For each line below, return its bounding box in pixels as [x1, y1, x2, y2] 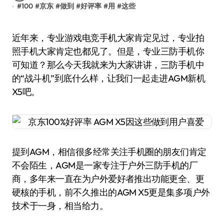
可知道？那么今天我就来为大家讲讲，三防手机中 [12, 59, 204, 70]
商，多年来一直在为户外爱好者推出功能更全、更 [12, 173, 204, 184]
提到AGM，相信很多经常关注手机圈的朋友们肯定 [12, 146, 206, 157]
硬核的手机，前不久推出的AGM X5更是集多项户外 [12, 186, 210, 198]
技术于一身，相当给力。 [12, 200, 108, 211]
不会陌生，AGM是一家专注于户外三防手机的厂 [12, 159, 198, 171]
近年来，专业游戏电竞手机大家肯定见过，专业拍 [12, 32, 21, 43]
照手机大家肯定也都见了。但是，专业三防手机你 [12, 45, 204, 57]
